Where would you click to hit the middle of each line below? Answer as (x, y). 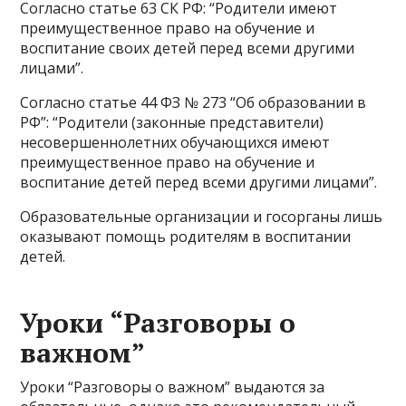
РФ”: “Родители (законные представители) (172, 122)
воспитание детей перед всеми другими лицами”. (199, 182)
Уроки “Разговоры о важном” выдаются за (173, 387)
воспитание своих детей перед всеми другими (188, 48)
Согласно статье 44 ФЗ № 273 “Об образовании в (193, 102)
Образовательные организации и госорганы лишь (202, 217)
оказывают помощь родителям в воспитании (186, 237)
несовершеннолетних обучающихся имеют (175, 142)
